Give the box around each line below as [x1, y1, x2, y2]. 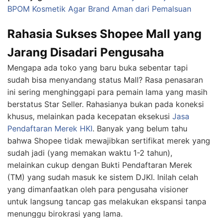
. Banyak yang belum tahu [92, 124, 187, 134]
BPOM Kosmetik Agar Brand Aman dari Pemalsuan [7, 4, 191, 14]
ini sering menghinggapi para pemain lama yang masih [7, 87, 207, 97]
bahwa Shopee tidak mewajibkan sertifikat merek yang [7, 136, 210, 146]
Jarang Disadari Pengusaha [7, 45, 164, 60]
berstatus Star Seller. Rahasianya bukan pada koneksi [7, 99, 204, 109]
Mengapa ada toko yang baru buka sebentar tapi [7, 63, 188, 73]
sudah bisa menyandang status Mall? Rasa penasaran [7, 75, 203, 85]
